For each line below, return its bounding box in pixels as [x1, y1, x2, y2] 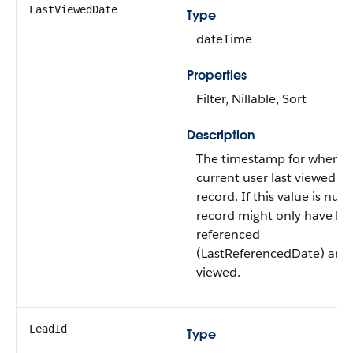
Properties [187, 67, 247, 84]
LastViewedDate [29, 3, 117, 16]
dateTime [196, 31, 252, 47]
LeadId [29, 322, 67, 335]
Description [187, 127, 255, 143]
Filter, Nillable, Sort [196, 91, 307, 107]
